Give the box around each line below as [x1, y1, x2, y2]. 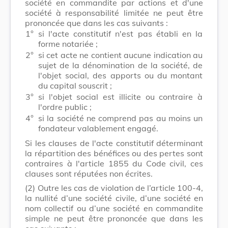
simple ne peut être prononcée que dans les [25, 213, 203, 223]
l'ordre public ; [38, 101, 92, 112]
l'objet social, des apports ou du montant [38, 70, 203, 80]
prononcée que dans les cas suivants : [25, 17, 168, 28]
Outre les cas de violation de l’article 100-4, [38, 182, 203, 193]
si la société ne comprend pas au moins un [38, 112, 203, 123]
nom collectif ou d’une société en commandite [25, 203, 203, 213]
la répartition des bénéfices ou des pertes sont [25, 148, 203, 158]
